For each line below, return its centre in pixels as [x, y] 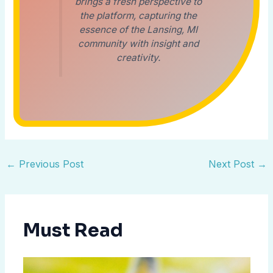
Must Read [73, 231]
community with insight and [138, 44]
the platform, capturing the [138, 16]
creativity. [138, 58]
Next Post [233, 164]
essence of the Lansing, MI [138, 30]
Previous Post [49, 164]
